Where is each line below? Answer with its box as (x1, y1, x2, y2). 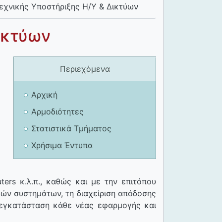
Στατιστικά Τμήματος (31, 123, 111, 134)
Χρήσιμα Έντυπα (31, 140, 93, 151)
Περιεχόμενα (59, 64, 110, 74)
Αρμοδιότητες (31, 107, 84, 117)
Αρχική (31, 90, 57, 100)
